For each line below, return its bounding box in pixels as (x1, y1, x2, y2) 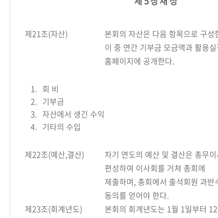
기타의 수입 (42, 121, 81, 132)
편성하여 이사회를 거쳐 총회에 (105, 162, 205, 174)
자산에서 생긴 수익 (42, 108, 105, 120)
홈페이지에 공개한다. (105, 55, 174, 67)
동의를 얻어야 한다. (105, 189, 169, 201)
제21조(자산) (25, 28, 68, 39)
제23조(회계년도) (25, 203, 82, 215)
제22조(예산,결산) (25, 148, 84, 160)
